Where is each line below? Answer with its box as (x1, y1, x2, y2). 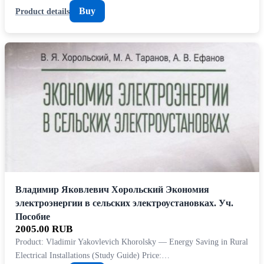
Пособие (15, 212, 50, 222)
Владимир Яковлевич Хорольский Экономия (15, 184, 209, 194)
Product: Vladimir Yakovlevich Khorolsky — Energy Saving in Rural (15, 237, 248, 246)
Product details (15, 6, 70, 16)
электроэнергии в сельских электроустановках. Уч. (15, 198, 233, 208)
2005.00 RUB (15, 223, 72, 235)
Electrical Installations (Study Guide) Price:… (15, 250, 170, 260)
